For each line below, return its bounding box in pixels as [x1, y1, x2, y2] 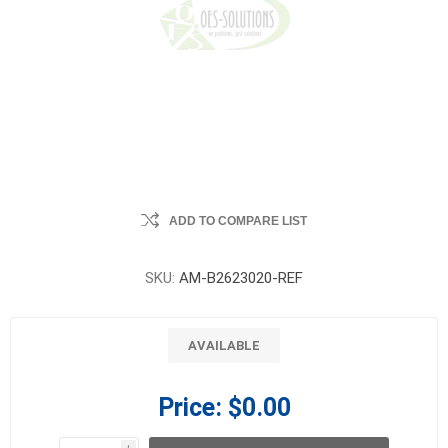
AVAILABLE [188, 338, 260, 353]
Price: [157, 393, 222, 422]
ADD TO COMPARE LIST [169, 214, 307, 228]
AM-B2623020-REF [179, 269, 303, 287]
